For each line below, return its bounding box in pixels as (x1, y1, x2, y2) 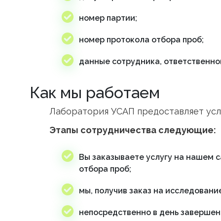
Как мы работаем (30, 83, 164, 102)
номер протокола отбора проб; (79, 35, 204, 44)
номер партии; (79, 13, 137, 23)
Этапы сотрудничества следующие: (49, 125, 216, 135)
